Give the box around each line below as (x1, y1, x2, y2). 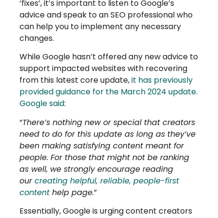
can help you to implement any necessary (19, 21, 181, 33)
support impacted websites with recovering (19, 63, 187, 74)
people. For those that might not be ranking (19, 151, 189, 163)
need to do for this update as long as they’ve (19, 128, 196, 140)
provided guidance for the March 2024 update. (19, 86, 198, 98)
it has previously (131, 74, 193, 86)
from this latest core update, (19, 74, 131, 86)
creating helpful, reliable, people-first (35, 175, 179, 186)
